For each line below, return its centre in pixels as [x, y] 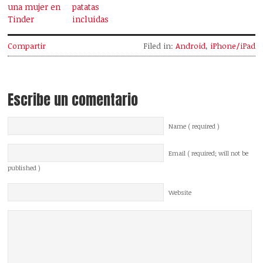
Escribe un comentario [73, 100]
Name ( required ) [194, 127]
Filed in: [159, 46]
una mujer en [34, 7]
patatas [86, 7]
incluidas [91, 19]
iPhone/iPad [232, 46]
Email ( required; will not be [209, 154]
